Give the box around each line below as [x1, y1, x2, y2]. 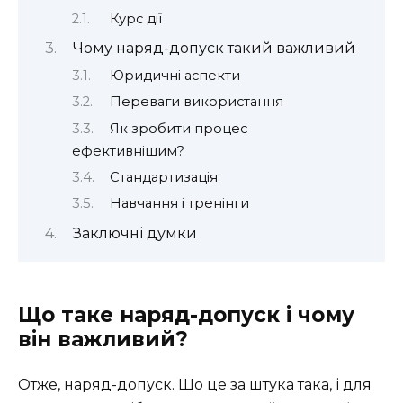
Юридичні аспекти [109, 67, 240, 84]
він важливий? [18, 326, 188, 352]
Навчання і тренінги [109, 195, 249, 212]
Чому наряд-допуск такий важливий [72, 40, 355, 58]
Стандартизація [109, 169, 218, 185]
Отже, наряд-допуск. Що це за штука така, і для [18, 375, 372, 393]
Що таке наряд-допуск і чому [18, 301, 354, 327]
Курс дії [109, 10, 162, 27]
